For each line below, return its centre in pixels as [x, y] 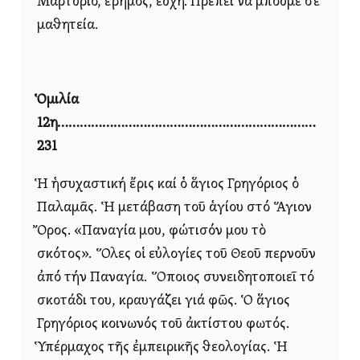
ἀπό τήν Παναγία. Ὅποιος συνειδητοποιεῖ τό [176, 277]
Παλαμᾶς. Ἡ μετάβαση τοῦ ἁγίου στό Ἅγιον [174, 207]
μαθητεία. [67, 26]
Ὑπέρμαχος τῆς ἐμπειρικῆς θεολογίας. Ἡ [162, 347]
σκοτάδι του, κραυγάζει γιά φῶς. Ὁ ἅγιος [164, 301]
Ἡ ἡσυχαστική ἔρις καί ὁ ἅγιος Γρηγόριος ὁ [168, 184]
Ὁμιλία [58, 100]
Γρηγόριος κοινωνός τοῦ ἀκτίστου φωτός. [163, 324]
